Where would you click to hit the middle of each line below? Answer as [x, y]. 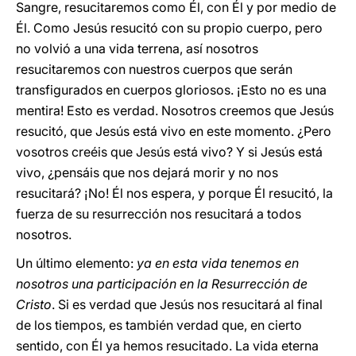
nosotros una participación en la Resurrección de [162, 284]
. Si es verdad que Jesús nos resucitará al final [187, 304]
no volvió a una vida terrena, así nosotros [137, 48]
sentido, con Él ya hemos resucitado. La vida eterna [167, 346]
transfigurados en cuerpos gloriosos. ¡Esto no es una [171, 90]
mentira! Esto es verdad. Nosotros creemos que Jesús [175, 110]
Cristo [34, 304]
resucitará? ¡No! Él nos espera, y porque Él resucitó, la [174, 193]
